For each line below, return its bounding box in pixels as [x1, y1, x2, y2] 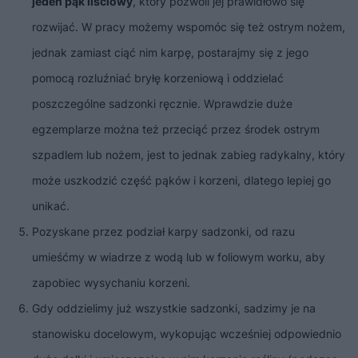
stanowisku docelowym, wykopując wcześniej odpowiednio [32, 327, 341, 341]
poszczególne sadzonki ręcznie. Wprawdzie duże [32, 97, 292, 111]
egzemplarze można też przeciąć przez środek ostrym [32, 122, 320, 137]
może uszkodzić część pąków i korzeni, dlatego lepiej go [32, 173, 331, 188]
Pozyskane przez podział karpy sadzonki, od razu [32, 225, 295, 239]
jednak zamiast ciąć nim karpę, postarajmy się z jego [32, 46, 308, 60]
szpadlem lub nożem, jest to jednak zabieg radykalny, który [32, 148, 345, 162]
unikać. [32, 199, 70, 213]
